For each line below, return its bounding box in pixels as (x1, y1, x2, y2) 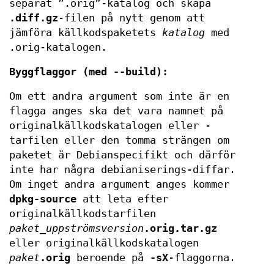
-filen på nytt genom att (58, 12, 205, 24)
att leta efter (76, 193, 168, 205)
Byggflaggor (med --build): (9, 66, 168, 78)
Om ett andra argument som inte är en (9, 91, 229, 102)
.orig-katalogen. (9, 42, 107, 53)
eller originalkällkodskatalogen (9, 237, 199, 249)
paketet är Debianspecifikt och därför (9, 149, 235, 161)
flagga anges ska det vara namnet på (9, 105, 223, 117)
